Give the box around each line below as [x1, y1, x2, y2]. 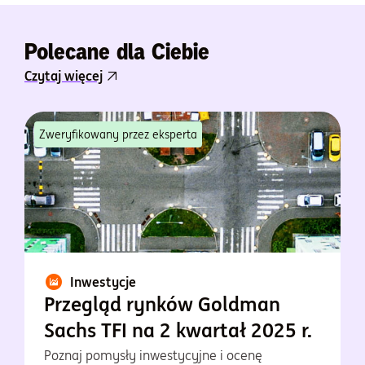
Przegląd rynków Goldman [44, 292, 280, 318]
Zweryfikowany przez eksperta [39, 127, 197, 143]
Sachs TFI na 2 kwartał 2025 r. [44, 318, 312, 344]
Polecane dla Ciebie [24, 37, 209, 67]
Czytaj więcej [24, 68, 103, 85]
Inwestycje [70, 274, 136, 291]
